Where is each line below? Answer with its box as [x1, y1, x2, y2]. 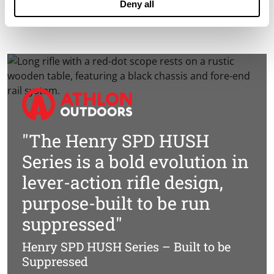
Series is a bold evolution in [22, 150, 249, 174]
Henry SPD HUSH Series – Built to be [22, 239, 231, 255]
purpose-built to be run [22, 191, 210, 215]
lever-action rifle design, [22, 171, 223, 194]
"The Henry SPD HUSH [22, 129, 209, 153]
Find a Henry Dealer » [87, 7, 187, 21]
